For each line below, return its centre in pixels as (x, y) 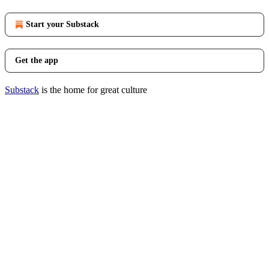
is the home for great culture (93, 90)
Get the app (37, 60)
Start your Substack (62, 24)
